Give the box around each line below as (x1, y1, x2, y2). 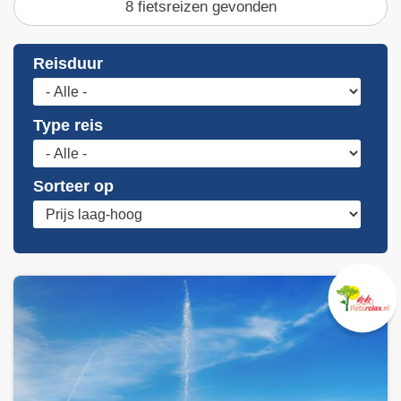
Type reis (33, 115, 104, 134)
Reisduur (33, 55, 104, 73)
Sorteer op (33, 176, 115, 195)
